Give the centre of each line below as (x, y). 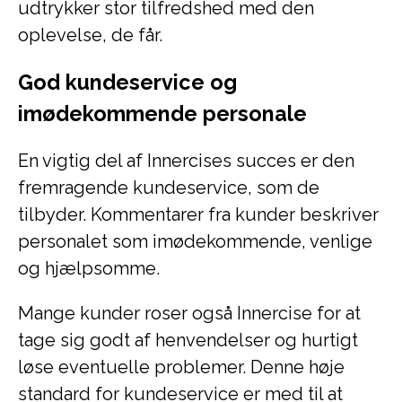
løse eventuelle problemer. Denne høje (181, 367)
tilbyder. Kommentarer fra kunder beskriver (198, 214)
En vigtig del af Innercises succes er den (186, 161)
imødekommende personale (162, 114)
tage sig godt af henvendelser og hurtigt (188, 340)
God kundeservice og (127, 82)
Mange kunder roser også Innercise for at (189, 313)
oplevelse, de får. (90, 35)
